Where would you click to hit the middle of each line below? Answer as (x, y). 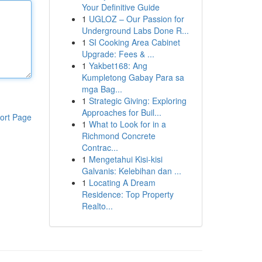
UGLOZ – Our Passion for (136, 19)
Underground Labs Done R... (135, 30)
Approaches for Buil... (121, 112)
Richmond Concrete (118, 136)
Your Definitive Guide (120, 7)
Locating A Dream (122, 182)
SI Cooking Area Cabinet (134, 42)
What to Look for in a (127, 124)
